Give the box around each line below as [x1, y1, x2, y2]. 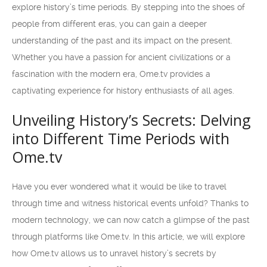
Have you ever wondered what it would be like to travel [12, 182, 226, 191]
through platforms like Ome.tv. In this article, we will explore [12, 232, 245, 241]
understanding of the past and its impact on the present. [12, 36, 232, 45]
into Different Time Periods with [12, 128, 229, 148]
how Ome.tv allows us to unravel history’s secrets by [12, 249, 216, 258]
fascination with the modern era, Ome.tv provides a [12, 69, 210, 79]
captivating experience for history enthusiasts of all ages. [12, 86, 234, 95]
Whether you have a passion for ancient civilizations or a [12, 52, 231, 62]
